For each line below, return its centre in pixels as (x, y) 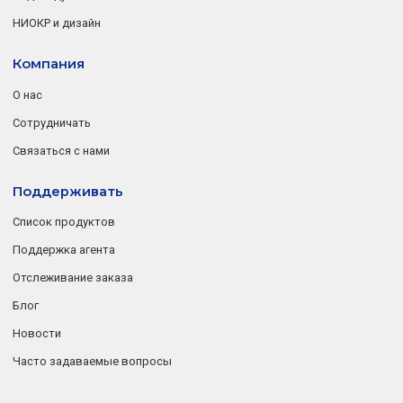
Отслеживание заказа (73, 277)
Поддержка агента (64, 249)
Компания (49, 64)
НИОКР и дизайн (57, 23)
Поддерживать (68, 191)
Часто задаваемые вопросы (93, 361)
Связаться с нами (62, 150)
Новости (37, 333)
